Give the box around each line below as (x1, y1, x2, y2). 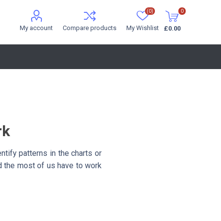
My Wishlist (126, 24, 159, 32)
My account (20, 24, 53, 32)
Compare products (63, 24, 117, 32)
